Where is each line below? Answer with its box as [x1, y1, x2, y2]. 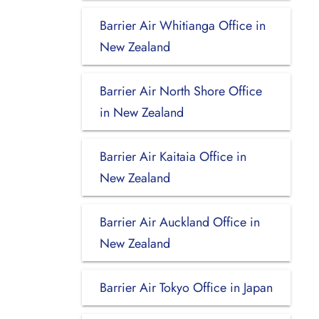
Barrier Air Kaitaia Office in [99, 147, 246, 166]
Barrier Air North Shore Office [99, 81, 262, 100]
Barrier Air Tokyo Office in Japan [99, 278, 273, 297]
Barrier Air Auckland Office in [99, 212, 260, 231]
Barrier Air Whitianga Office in [99, 16, 266, 35]
